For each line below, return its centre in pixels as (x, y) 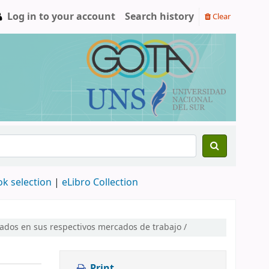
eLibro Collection (100, 183)
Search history (159, 17)
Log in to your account (61, 17)
